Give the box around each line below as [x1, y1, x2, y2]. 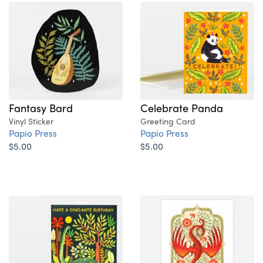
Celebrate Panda [140, 100, 223, 116]
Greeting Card [140, 115, 195, 127]
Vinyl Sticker [9, 115, 53, 127]
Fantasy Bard [9, 100, 73, 116]
